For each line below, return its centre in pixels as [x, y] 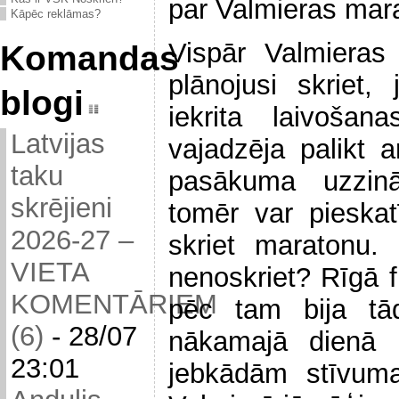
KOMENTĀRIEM [114, 305]
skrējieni [61, 208]
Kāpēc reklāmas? [56, 14]
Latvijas [58, 144]
